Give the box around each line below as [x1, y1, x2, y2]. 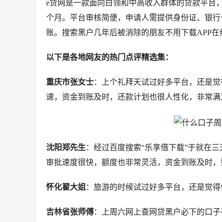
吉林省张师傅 [46, 207, 94, 216]
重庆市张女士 [46, 78, 94, 87]
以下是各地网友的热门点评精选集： [46, 53, 173, 62]
